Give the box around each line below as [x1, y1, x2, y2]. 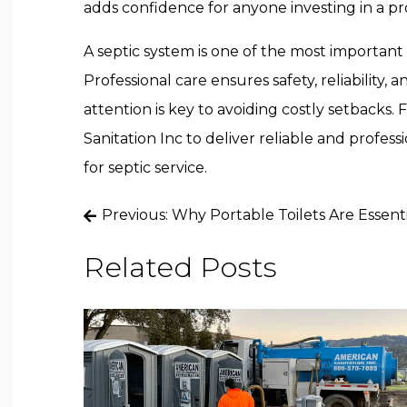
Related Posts [84, 250, 277, 284]
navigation [83, 237, 219, 268]
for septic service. [84, 159, 207, 176]
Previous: [102, 206, 168, 223]
